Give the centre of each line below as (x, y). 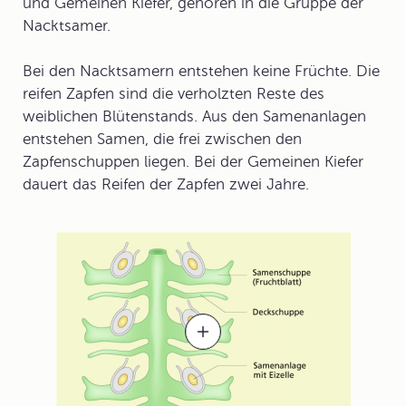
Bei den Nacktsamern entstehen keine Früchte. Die (201, 71)
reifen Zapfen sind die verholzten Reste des (174, 94)
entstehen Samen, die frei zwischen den (162, 139)
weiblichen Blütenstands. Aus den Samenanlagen (194, 116)
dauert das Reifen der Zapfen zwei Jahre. (166, 184)
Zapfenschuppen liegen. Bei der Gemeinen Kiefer (193, 162)
